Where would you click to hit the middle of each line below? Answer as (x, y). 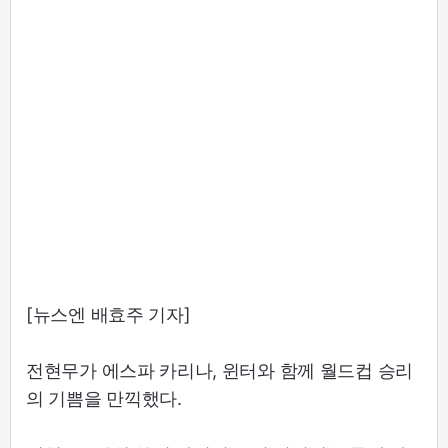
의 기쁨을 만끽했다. (104, 399)
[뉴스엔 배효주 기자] (108, 315)
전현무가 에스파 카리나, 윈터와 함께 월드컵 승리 (219, 371)
